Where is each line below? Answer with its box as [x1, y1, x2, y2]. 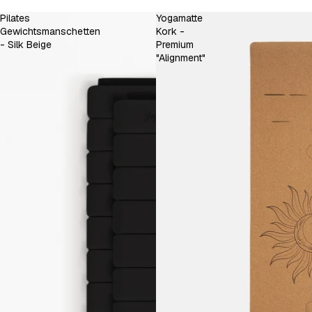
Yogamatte [156, 12, 203, 25]
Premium [156, 38, 194, 52]
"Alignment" [156, 52, 205, 65]
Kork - [156, 25, 185, 38]
